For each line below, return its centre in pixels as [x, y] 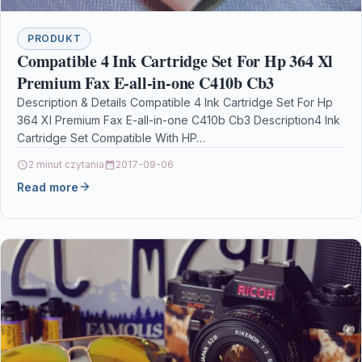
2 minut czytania [66, 164]
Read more [48, 187]
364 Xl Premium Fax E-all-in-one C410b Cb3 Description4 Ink [179, 120]
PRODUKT [55, 38]
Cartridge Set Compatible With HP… [111, 137]
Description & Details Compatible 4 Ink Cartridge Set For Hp [175, 102]
